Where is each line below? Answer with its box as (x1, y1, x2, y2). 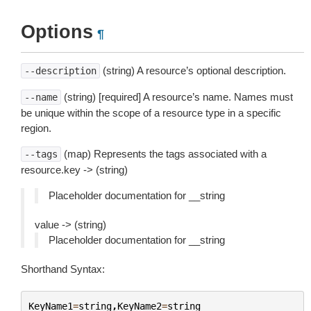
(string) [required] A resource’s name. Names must (61, 91, 293, 103)
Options (21, 22, 93, 42)
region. (21, 122, 51, 134)
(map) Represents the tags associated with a (61, 148, 267, 160)
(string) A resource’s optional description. (100, 65, 286, 76)
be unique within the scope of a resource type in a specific (21, 107, 281, 119)
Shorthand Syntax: (21, 263, 105, 275)
